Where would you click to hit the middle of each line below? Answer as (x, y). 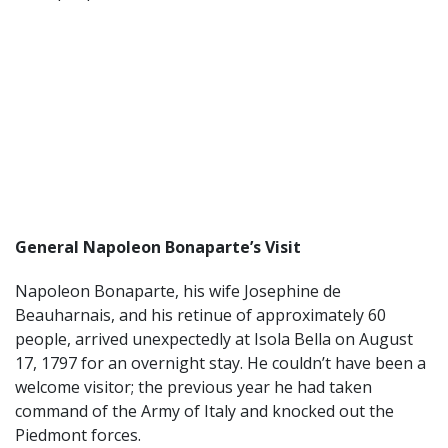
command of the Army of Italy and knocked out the (204, 410)
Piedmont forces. (80, 434)
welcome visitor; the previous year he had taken (193, 386)
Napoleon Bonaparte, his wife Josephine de (178, 290)
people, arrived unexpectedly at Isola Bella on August (214, 338)
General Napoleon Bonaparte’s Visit (158, 246)
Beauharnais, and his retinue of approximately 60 (200, 314)
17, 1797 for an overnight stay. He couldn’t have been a (220, 362)
